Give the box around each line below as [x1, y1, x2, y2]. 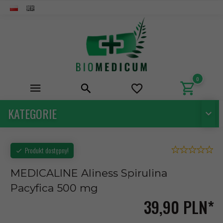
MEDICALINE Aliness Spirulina [10, 167, 167, 180]
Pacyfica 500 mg [10, 182, 98, 195]
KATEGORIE [8, 105, 57, 122]
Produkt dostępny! [25, 144, 69, 155]
